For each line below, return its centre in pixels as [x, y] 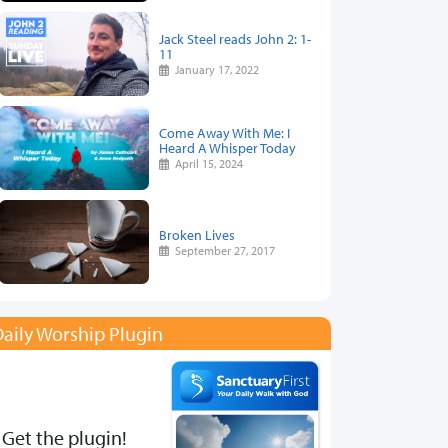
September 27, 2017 [222, 250]
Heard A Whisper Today [227, 148]
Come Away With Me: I [224, 133]
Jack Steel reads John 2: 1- [235, 39]
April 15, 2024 [206, 164]
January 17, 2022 [214, 70]
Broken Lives [197, 234]
